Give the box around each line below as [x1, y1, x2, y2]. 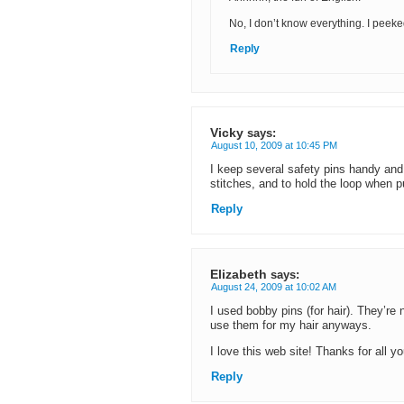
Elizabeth [210, 267, 267, 282]
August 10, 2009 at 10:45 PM [211, 140, 337, 151]
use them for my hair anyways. [210, 319, 372, 333]
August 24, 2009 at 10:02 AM [211, 281, 336, 293]
